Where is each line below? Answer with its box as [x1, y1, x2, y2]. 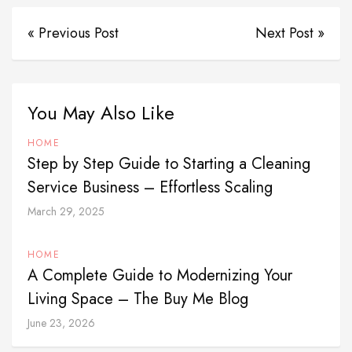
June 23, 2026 [27, 315, 95, 332]
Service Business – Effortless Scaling [27, 176, 273, 200]
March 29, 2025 [27, 203, 104, 220]
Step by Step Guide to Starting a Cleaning [27, 152, 310, 176]
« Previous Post [27, 23, 119, 44]
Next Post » [255, 23, 324, 44]
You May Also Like [27, 99, 174, 127]
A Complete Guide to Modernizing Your [27, 264, 292, 288]
